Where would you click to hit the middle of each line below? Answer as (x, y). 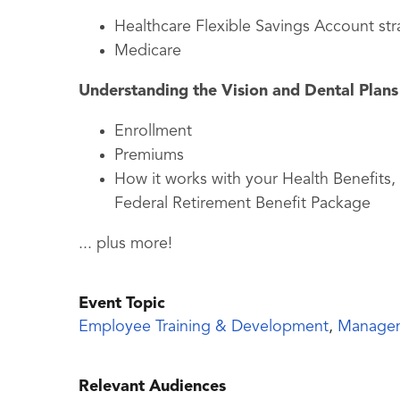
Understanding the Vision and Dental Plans (238, 92)
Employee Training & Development (204, 327)
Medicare (148, 51)
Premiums (149, 156)
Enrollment (153, 132)
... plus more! (125, 244)
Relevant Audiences (152, 387)
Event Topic (122, 304)
